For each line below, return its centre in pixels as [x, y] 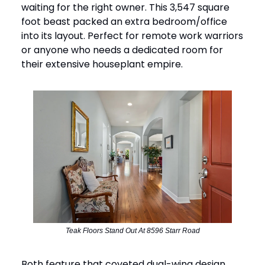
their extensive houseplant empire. [102, 64]
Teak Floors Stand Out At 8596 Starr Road [132, 231]
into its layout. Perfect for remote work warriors [132, 35]
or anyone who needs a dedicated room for [122, 50]
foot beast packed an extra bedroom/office [124, 21]
